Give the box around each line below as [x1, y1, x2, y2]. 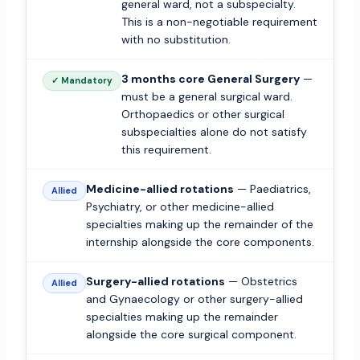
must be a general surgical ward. [121, 89, 292, 104]
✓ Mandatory [51, 75, 112, 87]
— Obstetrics [224, 274, 297, 289]
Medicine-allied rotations [85, 182, 234, 197]
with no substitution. [121, 32, 231, 47]
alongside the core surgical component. [85, 327, 297, 342]
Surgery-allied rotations [85, 274, 225, 289]
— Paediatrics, [233, 182, 311, 197]
